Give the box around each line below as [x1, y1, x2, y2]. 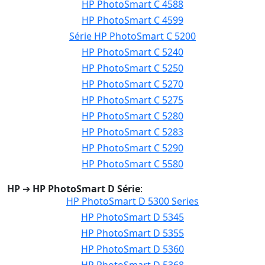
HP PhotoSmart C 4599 [82, 14, 183, 27]
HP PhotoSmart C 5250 [82, 62, 183, 75]
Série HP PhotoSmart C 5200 [69, 30, 196, 43]
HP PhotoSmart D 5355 [81, 227, 184, 240]
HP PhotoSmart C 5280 [82, 109, 183, 122]
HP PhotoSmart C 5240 [82, 46, 183, 59]
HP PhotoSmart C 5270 [82, 77, 183, 91]
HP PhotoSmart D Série [33, 182, 140, 195]
